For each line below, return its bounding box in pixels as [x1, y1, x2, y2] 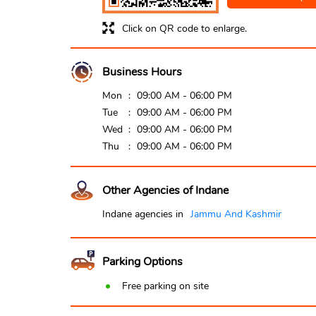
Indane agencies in [102, 207, 183, 221]
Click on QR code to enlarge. [121, 21, 247, 35]
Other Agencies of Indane [102, 182, 229, 198]
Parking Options [102, 253, 183, 269]
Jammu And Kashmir [190, 207, 281, 221]
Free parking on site [121, 279, 209, 293]
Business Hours [102, 63, 182, 80]
